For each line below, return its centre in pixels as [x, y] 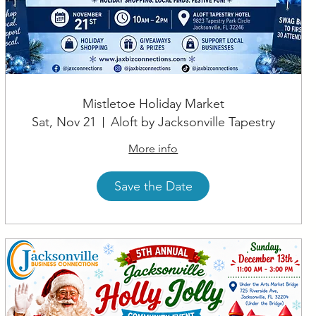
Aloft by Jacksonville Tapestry [193, 122]
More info [153, 149]
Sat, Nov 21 [63, 122]
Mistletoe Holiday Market [153, 104]
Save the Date [153, 186]
